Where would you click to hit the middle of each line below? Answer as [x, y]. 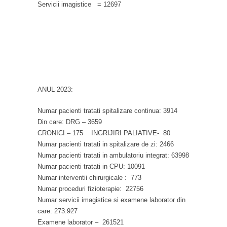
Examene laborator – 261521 [81, 222]
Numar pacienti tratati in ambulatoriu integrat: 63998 [113, 155]
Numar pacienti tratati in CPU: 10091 [91, 166]
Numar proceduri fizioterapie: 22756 [90, 188]
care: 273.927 [58, 211]
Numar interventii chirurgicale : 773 [89, 177]
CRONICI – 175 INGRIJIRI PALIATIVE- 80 [104, 133]
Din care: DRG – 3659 [70, 122]
